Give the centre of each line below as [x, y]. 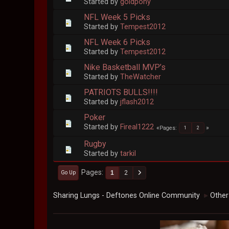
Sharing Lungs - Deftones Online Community [127, 195]
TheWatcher [141, 77]
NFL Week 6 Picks [117, 42]
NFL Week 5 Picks [117, 17]
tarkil [128, 154]
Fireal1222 [137, 127]
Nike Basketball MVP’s [125, 67]
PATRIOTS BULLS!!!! [121, 92]
